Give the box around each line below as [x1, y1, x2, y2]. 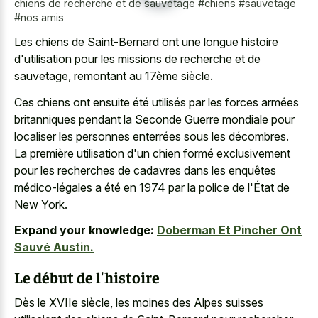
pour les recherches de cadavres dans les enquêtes [14, 163, 276, 177]
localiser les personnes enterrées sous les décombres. [14, 128, 289, 143]
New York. [14, 197, 67, 212]
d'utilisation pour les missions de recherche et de [14, 52, 261, 67]
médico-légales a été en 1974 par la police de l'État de [14, 180, 290, 194]
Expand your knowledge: [14, 223, 154, 238]
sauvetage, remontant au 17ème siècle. [14, 69, 213, 84]
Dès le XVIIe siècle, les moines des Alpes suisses [14, 295, 263, 310]
